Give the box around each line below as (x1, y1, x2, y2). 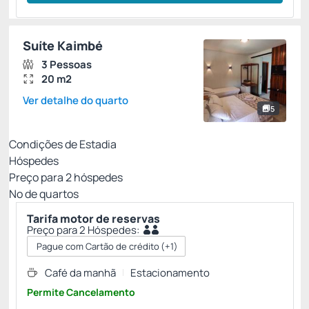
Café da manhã (45, 266, 116, 280)
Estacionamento (130, 266, 210, 280)
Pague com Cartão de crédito (37, 240, 159, 252)
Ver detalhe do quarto (23, 93, 128, 108)
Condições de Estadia (9, 137, 117, 152)
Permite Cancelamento (27, 286, 135, 299)
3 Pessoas (41, 57, 92, 72)
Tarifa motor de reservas (27, 211, 160, 226)
